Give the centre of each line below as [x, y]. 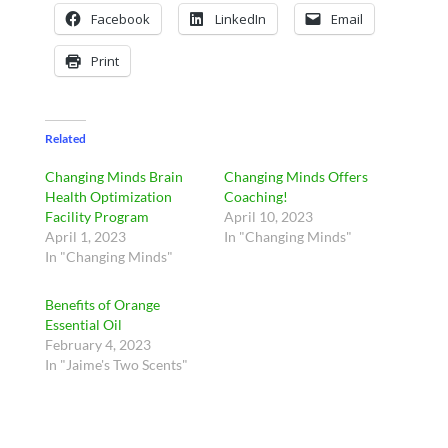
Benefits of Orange [102, 304]
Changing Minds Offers [295, 176]
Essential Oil [83, 324]
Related [65, 138]
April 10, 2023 [268, 216]
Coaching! [255, 196]
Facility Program [96, 216]
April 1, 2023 [85, 236]
